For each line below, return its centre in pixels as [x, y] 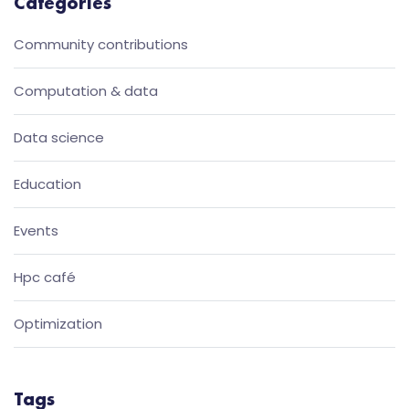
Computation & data [86, 91]
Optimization [58, 324]
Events [36, 231]
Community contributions [101, 44]
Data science [59, 137]
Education [47, 184]
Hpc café [45, 277]
